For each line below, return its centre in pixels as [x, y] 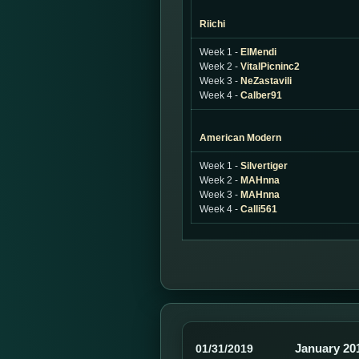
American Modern [240, 138]
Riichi [212, 24]
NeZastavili [266, 81]
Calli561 [259, 209]
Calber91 [261, 95]
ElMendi [258, 52]
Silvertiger [264, 166]
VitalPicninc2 [270, 67]
